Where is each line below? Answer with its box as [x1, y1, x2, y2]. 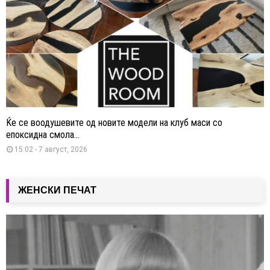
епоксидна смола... [6, 128, 80, 140]
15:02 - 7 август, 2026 [14, 145, 87, 154]
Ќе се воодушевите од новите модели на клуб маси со [6, 116, 222, 128]
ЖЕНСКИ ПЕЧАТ [18, 184, 96, 196]
